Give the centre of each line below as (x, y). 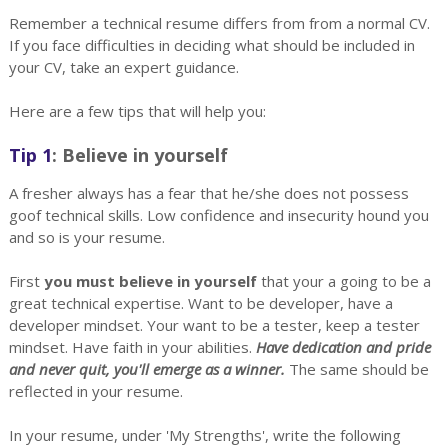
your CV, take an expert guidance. (123, 67)
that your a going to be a (343, 281)
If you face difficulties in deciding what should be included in (211, 45)
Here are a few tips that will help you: (137, 111)
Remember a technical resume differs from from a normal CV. (219, 23)
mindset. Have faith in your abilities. (132, 347)
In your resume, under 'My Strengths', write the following (204, 435)
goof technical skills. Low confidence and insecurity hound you (218, 215)
